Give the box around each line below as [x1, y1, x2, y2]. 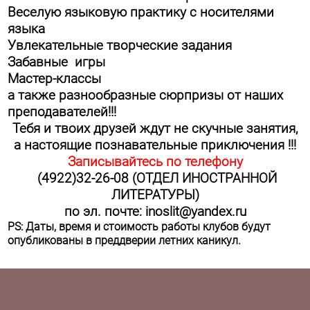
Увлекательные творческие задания [8, 37, 232, 53]
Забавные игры [8, 54, 106, 70]
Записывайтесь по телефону [67, 154, 243, 170]
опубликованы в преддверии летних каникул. [8, 233, 241, 247]
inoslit [145, 203, 179, 219]
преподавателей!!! [8, 104, 117, 120]
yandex [190, 203, 232, 219]
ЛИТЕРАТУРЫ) [111, 187, 199, 203]
